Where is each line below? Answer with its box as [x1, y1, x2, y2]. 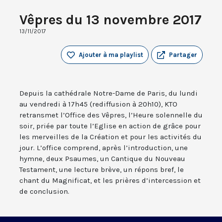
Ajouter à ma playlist [79, 51, 143, 59]
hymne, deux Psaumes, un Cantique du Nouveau [19, 154, 185, 164]
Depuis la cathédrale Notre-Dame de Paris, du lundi [19, 89, 198, 98]
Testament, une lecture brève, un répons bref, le [19, 165, 184, 174]
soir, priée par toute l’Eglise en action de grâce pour [19, 121, 201, 131]
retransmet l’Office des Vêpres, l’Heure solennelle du [19, 111, 203, 120]
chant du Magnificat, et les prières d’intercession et [19, 176, 201, 185]
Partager [169, 51, 197, 59]
